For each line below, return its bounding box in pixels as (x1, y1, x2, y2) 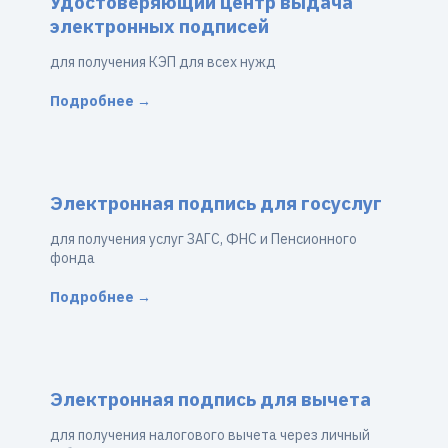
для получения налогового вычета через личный (50, 426, 370, 444)
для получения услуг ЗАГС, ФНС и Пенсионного (50, 230, 357, 248)
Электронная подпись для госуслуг (50, 191, 382, 215)
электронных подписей (50, 14, 269, 38)
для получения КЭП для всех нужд (50, 53, 276, 71)
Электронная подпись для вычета (50, 387, 371, 411)
